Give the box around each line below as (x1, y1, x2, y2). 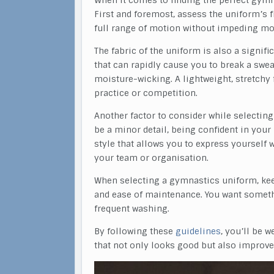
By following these (94, 226, 176, 237)
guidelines (176, 226, 221, 237)
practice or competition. (94, 87, 198, 98)
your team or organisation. (94, 152, 209, 163)
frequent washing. (94, 203, 169, 214)
